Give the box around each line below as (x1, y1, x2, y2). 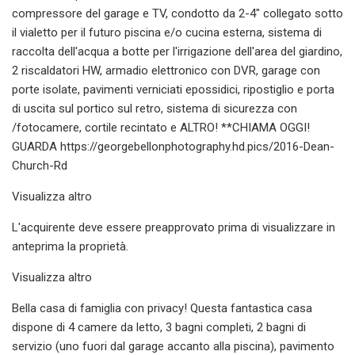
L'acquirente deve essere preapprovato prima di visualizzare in (12, 219, 335, 235)
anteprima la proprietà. (12, 239, 128, 254)
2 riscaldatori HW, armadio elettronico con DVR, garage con (12, 63, 320, 78)
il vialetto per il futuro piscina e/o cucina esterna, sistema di (12, 25, 322, 40)
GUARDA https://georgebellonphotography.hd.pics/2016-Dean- (12, 139, 334, 154)
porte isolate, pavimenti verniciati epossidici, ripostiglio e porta (12, 82, 334, 97)
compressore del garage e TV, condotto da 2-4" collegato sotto (12, 6, 343, 21)
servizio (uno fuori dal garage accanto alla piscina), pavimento (12, 338, 334, 353)
